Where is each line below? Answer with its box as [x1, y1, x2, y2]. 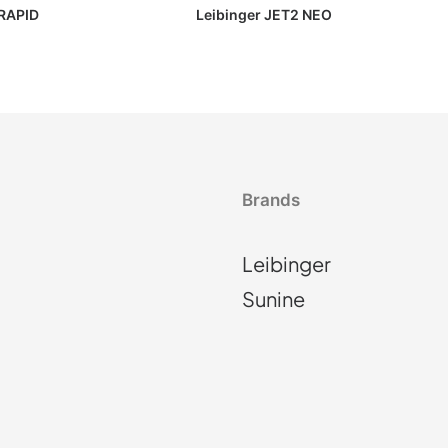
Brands [242, 190, 300, 210]
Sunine [242, 286, 305, 311]
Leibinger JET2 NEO [195, 6, 332, 23]
